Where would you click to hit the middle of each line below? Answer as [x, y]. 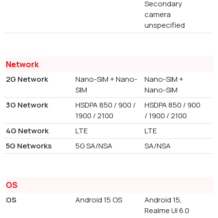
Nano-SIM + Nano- [106, 79]
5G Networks [29, 146]
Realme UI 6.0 [167, 211]
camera [158, 15]
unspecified [165, 25]
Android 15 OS [99, 200]
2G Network [27, 79]
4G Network [27, 131]
